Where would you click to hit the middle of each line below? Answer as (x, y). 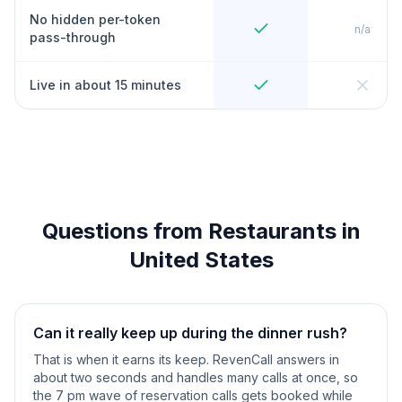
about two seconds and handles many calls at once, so (196, 377)
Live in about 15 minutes (105, 85)
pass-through (73, 37)
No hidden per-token (95, 19)
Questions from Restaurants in (201, 231)
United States (201, 260)
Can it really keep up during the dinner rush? (190, 333)
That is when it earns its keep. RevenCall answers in (186, 359)
